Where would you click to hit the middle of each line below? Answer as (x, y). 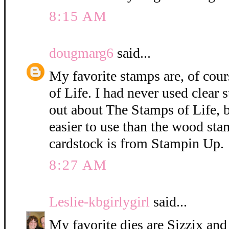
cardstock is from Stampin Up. (136, 144)
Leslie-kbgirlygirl (99, 202)
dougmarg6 (81, 53)
